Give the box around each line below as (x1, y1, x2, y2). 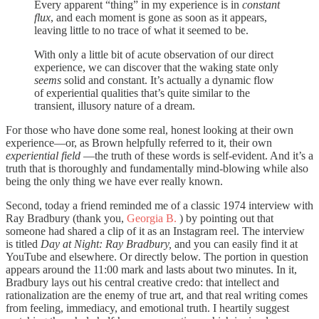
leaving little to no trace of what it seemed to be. (34, 23, 249, 36)
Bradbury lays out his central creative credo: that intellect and (6, 276, 279, 288)
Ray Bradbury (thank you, (6, 211, 127, 224)
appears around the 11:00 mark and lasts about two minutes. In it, (6, 263, 297, 276)
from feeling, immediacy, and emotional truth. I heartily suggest (6, 301, 289, 314)
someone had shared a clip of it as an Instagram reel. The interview (6, 224, 305, 237)
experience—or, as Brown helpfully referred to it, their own (6, 136, 272, 149)
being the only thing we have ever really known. (6, 174, 223, 187)
